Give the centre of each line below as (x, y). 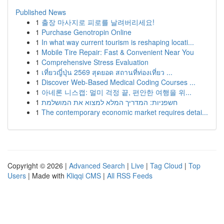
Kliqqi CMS (84, 175)
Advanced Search (97, 165)
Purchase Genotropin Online (86, 32)
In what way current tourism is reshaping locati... (118, 42)
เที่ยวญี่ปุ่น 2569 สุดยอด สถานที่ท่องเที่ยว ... (107, 72)
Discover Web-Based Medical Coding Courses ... (118, 82)
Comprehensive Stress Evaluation (95, 62)
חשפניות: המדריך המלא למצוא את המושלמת (109, 102)
